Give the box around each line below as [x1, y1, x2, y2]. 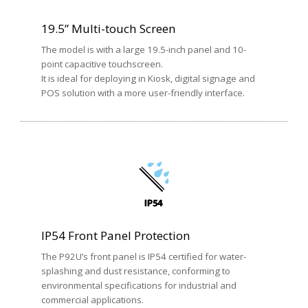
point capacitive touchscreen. [41, 58, 163, 71]
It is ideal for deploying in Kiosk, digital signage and [41, 72, 255, 85]
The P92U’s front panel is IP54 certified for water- [41, 250, 246, 263]
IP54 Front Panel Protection [41, 228, 190, 244]
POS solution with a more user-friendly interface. [41, 87, 245, 100]
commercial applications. [41, 294, 144, 307]
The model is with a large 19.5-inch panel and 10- [41, 43, 246, 56]
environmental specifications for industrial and [41, 279, 236, 292]
